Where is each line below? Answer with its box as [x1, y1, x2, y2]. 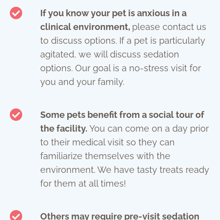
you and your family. [40, 77, 124, 87]
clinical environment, [40, 22, 132, 32]
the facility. [40, 123, 87, 134]
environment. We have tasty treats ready [40, 165, 209, 175]
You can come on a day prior [87, 123, 209, 134]
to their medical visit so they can [40, 137, 175, 148]
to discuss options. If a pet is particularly [40, 35, 205, 46]
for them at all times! [40, 178, 126, 189]
